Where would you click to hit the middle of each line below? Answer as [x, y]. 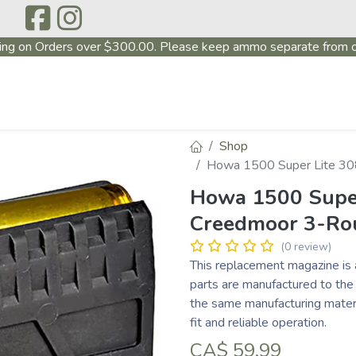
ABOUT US [54, 111]
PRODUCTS [154, 111]
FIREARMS [255, 111]
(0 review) [306, 246]
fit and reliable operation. [258, 322]
